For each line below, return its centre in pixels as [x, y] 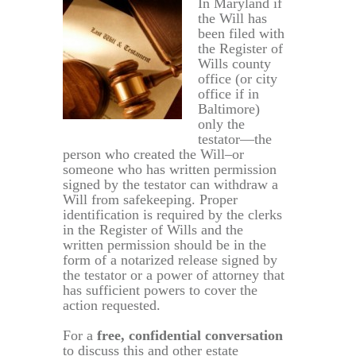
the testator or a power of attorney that [174, 275]
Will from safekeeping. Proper [150, 199]
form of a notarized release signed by [170, 259]
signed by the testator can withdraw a [170, 184]
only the [221, 124]
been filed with [241, 33]
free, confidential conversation [190, 335]
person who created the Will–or [153, 154]
